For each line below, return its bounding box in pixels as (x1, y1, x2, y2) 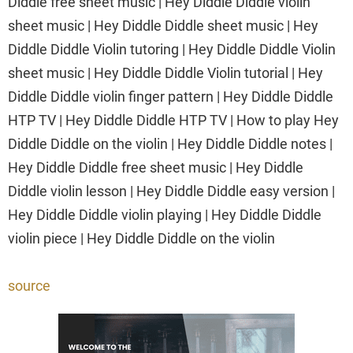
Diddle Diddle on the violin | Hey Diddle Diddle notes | (8, 136, 333, 153)
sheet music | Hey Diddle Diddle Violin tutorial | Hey (8, 65, 323, 82)
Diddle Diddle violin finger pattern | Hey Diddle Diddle (8, 88, 333, 106)
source (8, 277, 50, 295)
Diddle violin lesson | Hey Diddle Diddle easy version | (8, 183, 335, 200)
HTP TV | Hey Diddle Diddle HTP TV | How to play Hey (8, 112, 339, 129)
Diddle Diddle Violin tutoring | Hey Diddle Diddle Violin (8, 41, 336, 58)
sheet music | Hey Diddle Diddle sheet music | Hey (8, 17, 318, 35)
